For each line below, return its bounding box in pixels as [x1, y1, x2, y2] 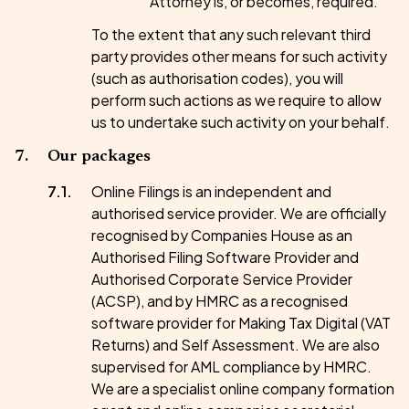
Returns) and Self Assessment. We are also [91, 335, 380, 354]
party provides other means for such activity [91, 47, 387, 66]
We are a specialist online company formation [91, 379, 394, 398]
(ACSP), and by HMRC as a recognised [91, 291, 348, 310]
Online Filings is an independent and [91, 182, 331, 201]
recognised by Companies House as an [91, 225, 352, 245]
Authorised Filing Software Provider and [91, 247, 359, 267]
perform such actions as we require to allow [91, 90, 382, 110]
